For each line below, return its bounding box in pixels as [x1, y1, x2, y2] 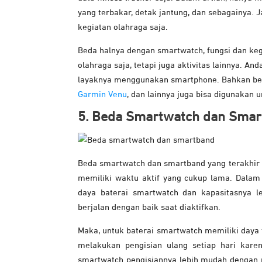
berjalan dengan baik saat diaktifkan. [78, 203, 220, 212]
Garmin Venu [78, 90, 127, 99]
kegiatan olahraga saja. [78, 23, 168, 32]
